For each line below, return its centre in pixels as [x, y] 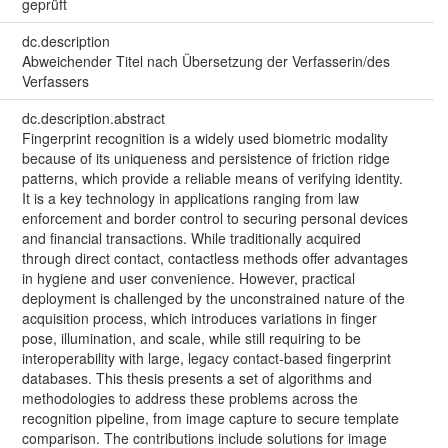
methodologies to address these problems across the [189, 397]
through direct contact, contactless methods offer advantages [214, 257]
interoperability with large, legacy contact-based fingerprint [206, 357]
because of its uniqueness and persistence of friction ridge [205, 157]
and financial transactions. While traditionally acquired [191, 237]
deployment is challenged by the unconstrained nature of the [213, 297]
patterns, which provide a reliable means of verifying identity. [212, 177]
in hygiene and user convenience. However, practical [188, 277]
